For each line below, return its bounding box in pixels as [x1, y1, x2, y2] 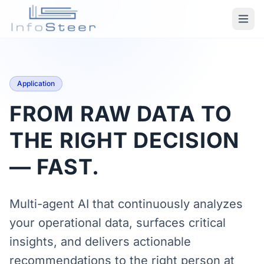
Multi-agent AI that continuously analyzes [9, 197, 243, 211]
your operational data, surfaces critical [9, 216, 226, 230]
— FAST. [9, 154, 100, 180]
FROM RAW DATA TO [9, 101, 232, 127]
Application [17, 79, 55, 88]
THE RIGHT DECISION [9, 127, 239, 153]
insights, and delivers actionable [9, 235, 191, 249]
